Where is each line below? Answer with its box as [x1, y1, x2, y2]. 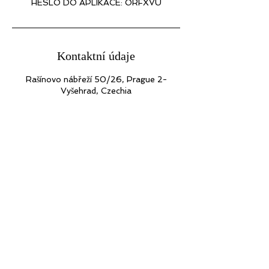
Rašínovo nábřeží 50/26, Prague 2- [25, 74, 167, 84]
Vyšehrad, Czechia [61, 85, 131, 95]
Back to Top [59, 200, 133, 213]
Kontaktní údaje [57, 49, 135, 62]
